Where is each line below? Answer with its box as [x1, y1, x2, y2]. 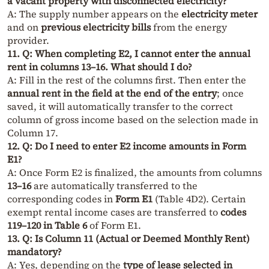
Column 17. [7, 126, 58, 140]
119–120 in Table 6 [7, 219, 87, 232]
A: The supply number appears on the [7, 7, 181, 21]
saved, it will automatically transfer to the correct [7, 100, 233, 113]
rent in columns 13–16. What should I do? [7, 60, 192, 74]
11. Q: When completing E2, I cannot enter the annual [7, 47, 250, 61]
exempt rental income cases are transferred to [7, 205, 220, 219]
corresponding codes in [7, 192, 115, 206]
